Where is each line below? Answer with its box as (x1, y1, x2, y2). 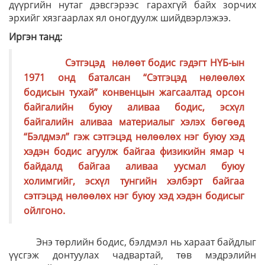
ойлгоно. (24, 204, 65, 217)
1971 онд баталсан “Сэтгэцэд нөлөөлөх (24, 71, 244, 84)
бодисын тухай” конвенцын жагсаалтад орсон (24, 86, 244, 99)
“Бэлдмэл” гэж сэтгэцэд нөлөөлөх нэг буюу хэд (24, 130, 244, 143)
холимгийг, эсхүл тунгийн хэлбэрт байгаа (24, 174, 244, 188)
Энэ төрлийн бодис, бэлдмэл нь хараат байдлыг (9, 235, 256, 248)
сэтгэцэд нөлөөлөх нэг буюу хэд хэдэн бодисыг (24, 189, 244, 202)
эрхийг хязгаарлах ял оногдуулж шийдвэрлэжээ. (9, 11, 231, 24)
